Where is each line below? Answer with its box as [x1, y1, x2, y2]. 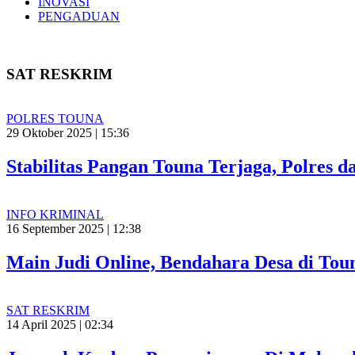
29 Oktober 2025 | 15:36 [6, 126, 129, 140]
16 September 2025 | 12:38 [6, 222, 141, 236]
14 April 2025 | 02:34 [6, 318, 113, 332]
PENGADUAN [38, 10, 120, 23]
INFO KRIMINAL [6, 208, 104, 222]
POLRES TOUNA [6, 112, 104, 126]
